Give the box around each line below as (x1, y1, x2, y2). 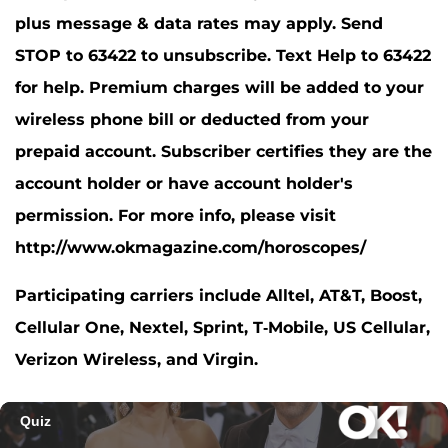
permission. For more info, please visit (15, 205, 336, 225)
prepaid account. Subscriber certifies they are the (15, 141, 432, 161)
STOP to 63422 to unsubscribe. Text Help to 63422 (15, 45, 431, 65)
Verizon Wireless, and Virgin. (15, 349, 258, 369)
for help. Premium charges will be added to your (15, 77, 424, 97)
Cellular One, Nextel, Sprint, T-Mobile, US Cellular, (15, 317, 430, 337)
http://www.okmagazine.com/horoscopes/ (15, 237, 366, 257)
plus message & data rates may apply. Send (15, 13, 383, 33)
